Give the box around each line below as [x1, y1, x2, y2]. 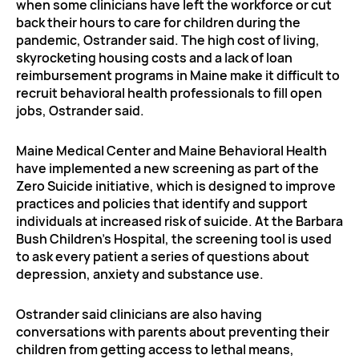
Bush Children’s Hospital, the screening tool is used [16, 229, 332, 248]
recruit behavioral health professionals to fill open [16, 83, 322, 102]
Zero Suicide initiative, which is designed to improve [16, 176, 336, 195]
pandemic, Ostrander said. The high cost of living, [16, 30, 320, 49]
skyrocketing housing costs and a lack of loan [16, 48, 292, 67]
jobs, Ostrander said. [16, 101, 144, 119]
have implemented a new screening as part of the [16, 159, 319, 177]
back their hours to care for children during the [16, 13, 301, 31]
